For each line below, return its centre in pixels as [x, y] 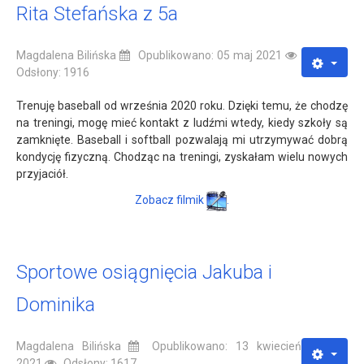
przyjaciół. [42, 173]
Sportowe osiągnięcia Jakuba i [144, 272]
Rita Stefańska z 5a [97, 13]
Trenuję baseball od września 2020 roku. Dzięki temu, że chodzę [182, 105]
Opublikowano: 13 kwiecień [227, 346]
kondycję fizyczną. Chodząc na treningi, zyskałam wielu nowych [182, 156]
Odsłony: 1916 [53, 72]
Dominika [56, 304]
